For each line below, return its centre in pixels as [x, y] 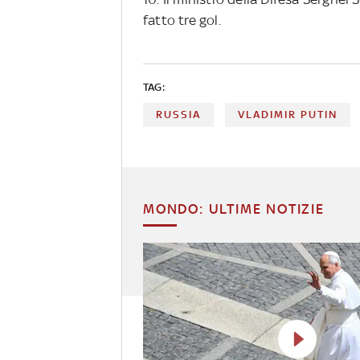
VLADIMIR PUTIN [288, 114]
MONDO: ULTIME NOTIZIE [234, 209]
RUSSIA [178, 114]
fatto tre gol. [182, 20]
